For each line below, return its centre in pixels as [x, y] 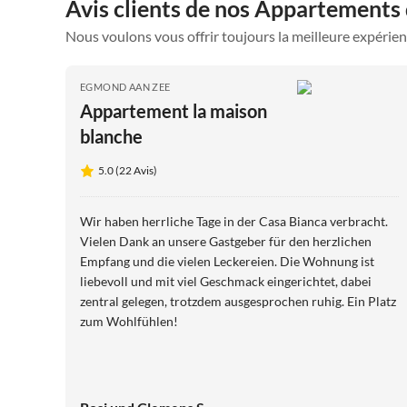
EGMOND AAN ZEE [125, 87]
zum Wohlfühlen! [129, 321]
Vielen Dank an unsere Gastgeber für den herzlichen [226, 241]
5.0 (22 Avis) [128, 170]
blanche [111, 136]
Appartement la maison [174, 111]
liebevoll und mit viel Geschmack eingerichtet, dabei [226, 281]
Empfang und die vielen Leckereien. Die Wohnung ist [227, 261]
